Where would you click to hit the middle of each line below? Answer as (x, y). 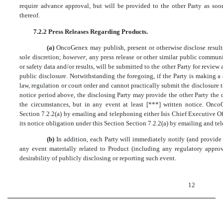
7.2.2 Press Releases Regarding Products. (90, 31)
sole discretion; (41, 57)
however (74, 57)
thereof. (30, 15)
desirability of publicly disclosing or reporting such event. (98, 158)
